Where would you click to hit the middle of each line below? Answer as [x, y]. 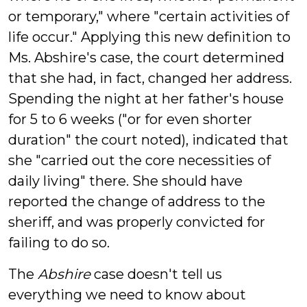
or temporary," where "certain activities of [149, 16]
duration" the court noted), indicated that [148, 140]
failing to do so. [59, 243]
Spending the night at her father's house [146, 99]
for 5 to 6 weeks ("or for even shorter [130, 119]
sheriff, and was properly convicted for [137, 222]
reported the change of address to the [137, 201]
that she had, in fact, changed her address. [150, 78]
